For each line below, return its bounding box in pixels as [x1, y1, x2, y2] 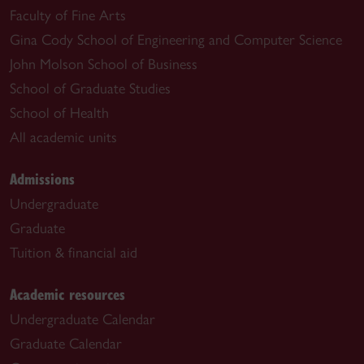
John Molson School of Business [10, 55, 197, 73]
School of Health [10, 104, 109, 122]
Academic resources [10, 284, 125, 304]
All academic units [10, 128, 117, 146]
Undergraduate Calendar [10, 310, 155, 328]
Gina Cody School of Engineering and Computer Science [10, 31, 342, 49]
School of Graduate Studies [10, 80, 171, 97]
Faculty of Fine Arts [10, 6, 126, 24]
